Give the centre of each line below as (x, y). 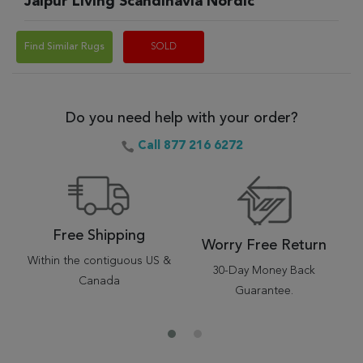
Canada (99, 281)
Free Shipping (99, 236)
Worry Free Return (264, 246)
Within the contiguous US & (99, 261)
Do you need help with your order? (181, 118)
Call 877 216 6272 (190, 146)
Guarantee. (264, 291)
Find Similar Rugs (64, 47)
